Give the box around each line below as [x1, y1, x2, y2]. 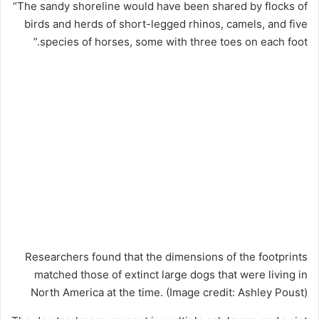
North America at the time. [31, 286, 166, 299]
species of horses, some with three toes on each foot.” [40, 35, 308, 49]
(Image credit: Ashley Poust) [166, 286, 308, 299]
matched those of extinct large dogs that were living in [34, 268, 308, 281]
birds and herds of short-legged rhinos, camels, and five [24, 17, 308, 31]
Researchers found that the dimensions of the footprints [25, 250, 308, 263]
